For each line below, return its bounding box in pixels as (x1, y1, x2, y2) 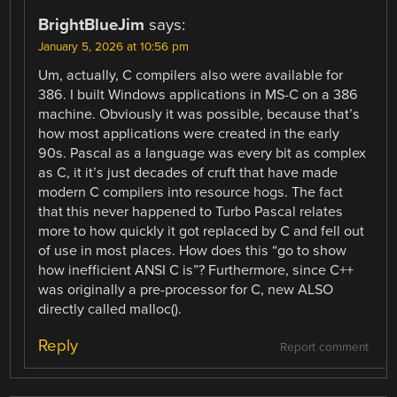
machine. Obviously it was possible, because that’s (38, 105, 361, 123)
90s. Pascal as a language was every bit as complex (38, 144, 367, 162)
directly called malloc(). (38, 300, 183, 318)
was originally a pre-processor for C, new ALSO (38, 280, 334, 299)
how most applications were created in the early (38, 124, 340, 143)
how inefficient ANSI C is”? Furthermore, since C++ (38, 261, 354, 279)
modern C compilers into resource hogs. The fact (38, 183, 344, 201)
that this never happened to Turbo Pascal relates (38, 202, 344, 221)
